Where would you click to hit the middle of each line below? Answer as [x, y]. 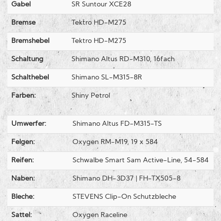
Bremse [23, 23]
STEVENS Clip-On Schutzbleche [124, 197]
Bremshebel [30, 41]
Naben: [23, 179]
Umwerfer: [29, 124]
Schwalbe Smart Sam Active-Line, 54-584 [141, 161]
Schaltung [27, 60]
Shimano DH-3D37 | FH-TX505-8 [127, 179]
